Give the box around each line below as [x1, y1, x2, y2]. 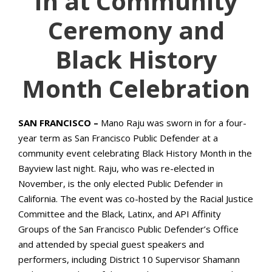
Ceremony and [47, 13, 225, 47]
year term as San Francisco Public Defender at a [18, 131, 218, 144]
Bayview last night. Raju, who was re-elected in [18, 161, 214, 174]
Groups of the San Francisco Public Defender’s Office [18, 222, 239, 235]
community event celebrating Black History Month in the [18, 146, 252, 159]
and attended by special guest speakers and [18, 237, 204, 250]
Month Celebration [22, 71, 250, 105]
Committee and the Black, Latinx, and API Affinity [18, 207, 221, 220]
